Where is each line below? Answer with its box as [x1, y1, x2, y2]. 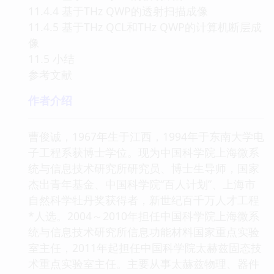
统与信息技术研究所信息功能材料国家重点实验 [28, 224, 259, 239]
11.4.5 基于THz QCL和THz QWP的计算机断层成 [28, 19, 262, 34]
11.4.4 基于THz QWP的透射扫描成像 [28, 3, 208, 18]
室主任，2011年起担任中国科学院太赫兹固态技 [28, 240, 262, 255]
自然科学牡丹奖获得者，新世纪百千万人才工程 [28, 192, 259, 207]
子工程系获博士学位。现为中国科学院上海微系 [28, 144, 259, 160]
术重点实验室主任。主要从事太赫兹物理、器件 [28, 256, 259, 271]
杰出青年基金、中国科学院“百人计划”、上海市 [28, 176, 256, 191]
